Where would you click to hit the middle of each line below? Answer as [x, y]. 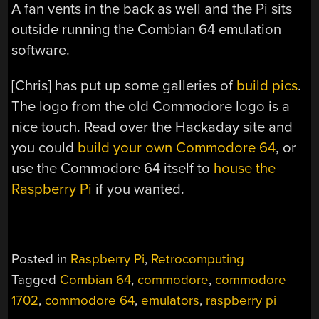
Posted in [41, 259]
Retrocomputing [198, 259]
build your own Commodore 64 [177, 147]
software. [41, 51]
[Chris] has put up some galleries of [124, 85]
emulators [171, 300]
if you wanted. [138, 189]
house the [245, 168]
